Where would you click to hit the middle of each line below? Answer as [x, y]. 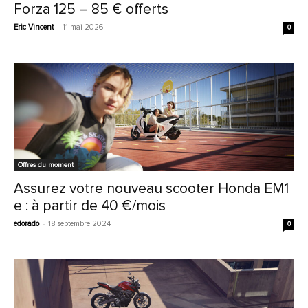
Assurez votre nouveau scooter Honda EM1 [151, 189]
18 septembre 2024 [79, 224]
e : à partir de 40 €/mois [90, 206]
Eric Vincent [34, 27]
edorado [26, 224]
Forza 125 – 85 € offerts [91, 10]
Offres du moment [46, 165]
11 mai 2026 [83, 27]
